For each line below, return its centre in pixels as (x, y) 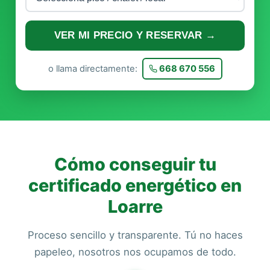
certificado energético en (135, 185)
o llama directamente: (94, 68)
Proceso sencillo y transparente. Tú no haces (135, 235)
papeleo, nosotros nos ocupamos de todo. (135, 252)
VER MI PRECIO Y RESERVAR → (135, 35)
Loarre (135, 206)
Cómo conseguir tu (135, 164)
